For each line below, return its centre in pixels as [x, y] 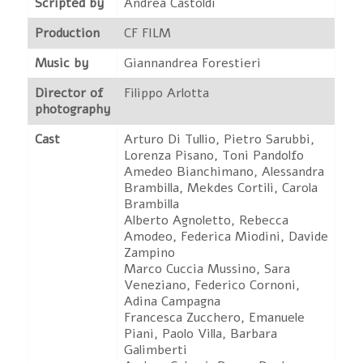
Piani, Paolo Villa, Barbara [201, 334]
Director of [69, 93]
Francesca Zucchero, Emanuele [214, 318]
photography [73, 109]
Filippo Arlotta [167, 93]
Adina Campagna [172, 301]
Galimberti [156, 350]
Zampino [149, 253]
